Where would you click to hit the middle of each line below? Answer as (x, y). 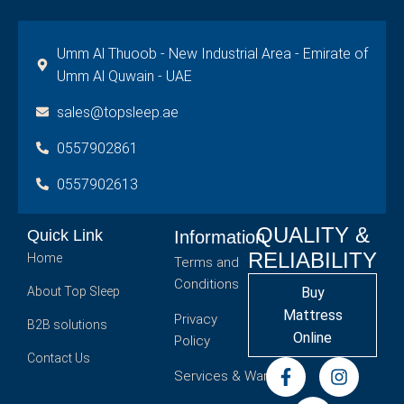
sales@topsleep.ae (117, 112)
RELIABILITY (313, 260)
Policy (192, 340)
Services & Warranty (235, 376)
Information (219, 237)
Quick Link (65, 235)
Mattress (312, 315)
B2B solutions (67, 324)
